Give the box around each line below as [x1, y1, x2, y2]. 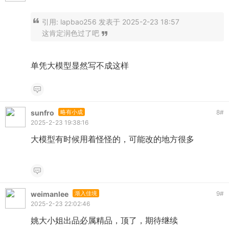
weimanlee [31, 190, 68, 198]
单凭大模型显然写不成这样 [31, 60, 129, 71]
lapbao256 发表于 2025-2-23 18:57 [60, 17, 179, 26]
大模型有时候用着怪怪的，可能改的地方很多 [31, 134, 194, 144]
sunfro [31, 108, 54, 117]
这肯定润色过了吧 [42, 29, 99, 37]
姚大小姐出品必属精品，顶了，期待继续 [31, 215, 178, 225]
